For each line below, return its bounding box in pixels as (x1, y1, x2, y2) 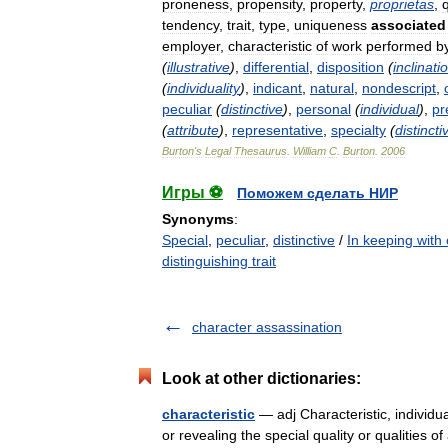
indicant (253, 80, 302, 96)
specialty (331, 122, 386, 138)
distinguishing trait (162, 253, 276, 269)
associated (371, 17, 446, 33)
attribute (167, 122, 219, 138)
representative (232, 122, 323, 138)
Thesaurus (234, 145, 287, 157)
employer (162, 38, 220, 54)
